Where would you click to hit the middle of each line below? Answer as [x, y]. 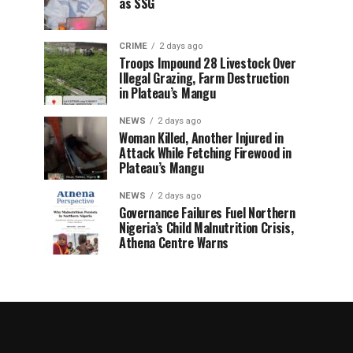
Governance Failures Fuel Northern [207, 213]
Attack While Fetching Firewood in [205, 153]
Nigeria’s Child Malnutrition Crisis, [206, 228]
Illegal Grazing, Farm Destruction [204, 78]
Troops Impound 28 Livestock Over [208, 63]
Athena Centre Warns [174, 243]
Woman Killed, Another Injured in [201, 138]
